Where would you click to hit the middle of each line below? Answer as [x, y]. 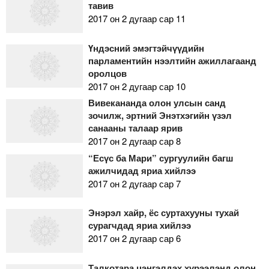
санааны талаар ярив [135, 128]
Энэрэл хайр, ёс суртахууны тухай [163, 213]
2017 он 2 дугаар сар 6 [134, 238]
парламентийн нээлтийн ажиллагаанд [172, 60]
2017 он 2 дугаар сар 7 [134, 183]
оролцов [107, 73]
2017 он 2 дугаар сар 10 [137, 86]
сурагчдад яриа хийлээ [139, 225]
